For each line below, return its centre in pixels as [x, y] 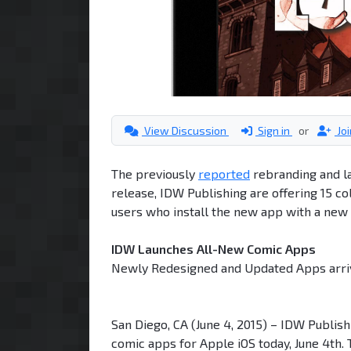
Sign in [274, 130]
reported [224, 173]
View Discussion [185, 130]
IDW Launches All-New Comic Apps [213, 248]
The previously [155, 173]
